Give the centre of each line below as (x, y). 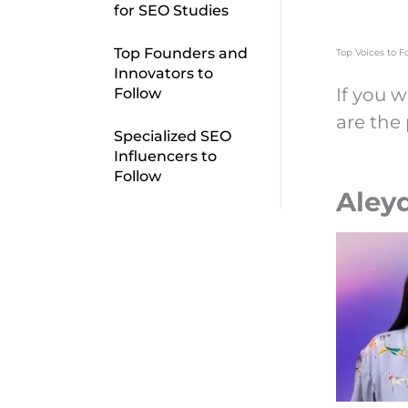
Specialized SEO (172, 136)
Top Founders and (180, 53)
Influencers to (165, 156)
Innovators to (163, 73)
